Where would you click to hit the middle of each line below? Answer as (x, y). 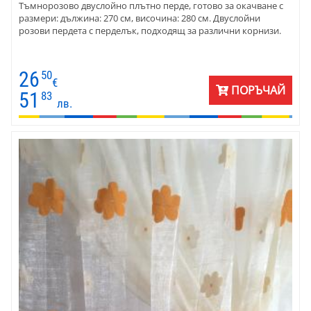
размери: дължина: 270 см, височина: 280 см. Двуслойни (140, 18)
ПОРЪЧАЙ (257, 91)
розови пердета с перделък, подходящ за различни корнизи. (150, 30)
